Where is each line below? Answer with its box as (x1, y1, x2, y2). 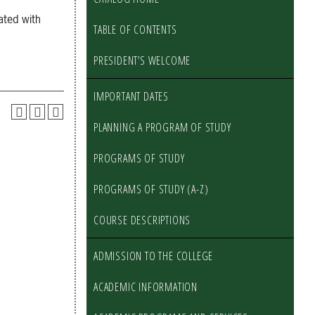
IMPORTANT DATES (94, 89, 169, 104)
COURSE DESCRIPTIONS (94, 212, 191, 228)
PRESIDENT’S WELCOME (94, 53, 191, 68)
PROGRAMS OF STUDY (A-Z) (94, 181, 209, 197)
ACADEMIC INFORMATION (94, 279, 198, 295)
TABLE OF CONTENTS (94, 22, 177, 37)
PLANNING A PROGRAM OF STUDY (94, 120, 231, 135)
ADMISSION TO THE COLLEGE (94, 248, 214, 264)
